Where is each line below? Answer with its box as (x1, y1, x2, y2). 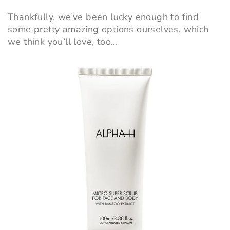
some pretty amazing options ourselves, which (8, 23, 209, 36)
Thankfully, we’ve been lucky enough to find (8, 11, 199, 24)
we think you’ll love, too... (8, 35, 118, 48)
